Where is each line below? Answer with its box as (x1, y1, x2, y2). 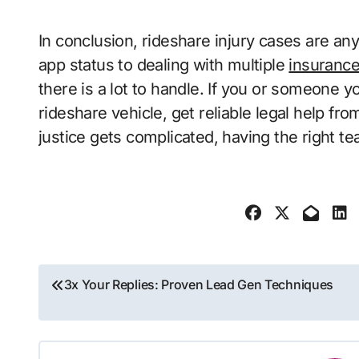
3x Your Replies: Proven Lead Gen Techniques (63, 276, 333, 293)
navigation (38, 301, 162, 333)
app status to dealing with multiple (38, 55, 289, 75)
